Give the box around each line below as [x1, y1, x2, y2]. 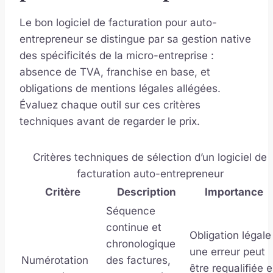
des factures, [106, 253, 171, 266]
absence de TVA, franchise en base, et [19, 65, 210, 78]
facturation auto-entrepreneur [76, 167, 224, 180]
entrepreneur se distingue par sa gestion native [19, 32, 251, 45]
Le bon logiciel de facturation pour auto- [19, 16, 217, 29]
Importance [205, 185, 263, 198]
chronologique [106, 237, 175, 250]
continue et [106, 221, 161, 233]
